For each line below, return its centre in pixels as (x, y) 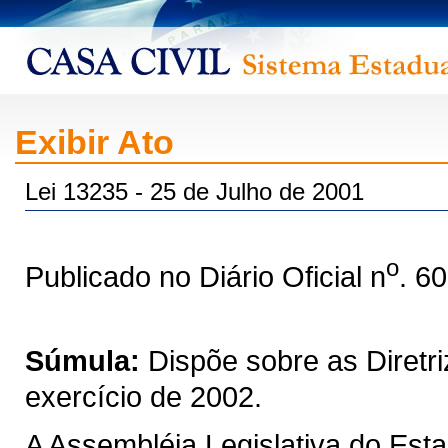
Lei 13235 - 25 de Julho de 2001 (194, 191)
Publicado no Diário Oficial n (205, 276)
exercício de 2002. (143, 396)
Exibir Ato (94, 142)
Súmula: (82, 360)
